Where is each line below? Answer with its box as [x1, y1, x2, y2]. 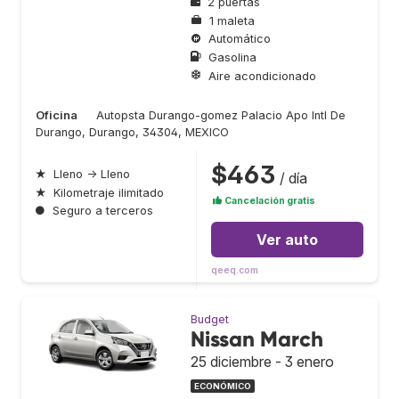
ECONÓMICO [194, 381, 251, 392]
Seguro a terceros [53, 204, 153, 218]
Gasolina [208, 51, 256, 64]
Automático [208, 32, 271, 46]
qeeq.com [211, 265, 258, 277]
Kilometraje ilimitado [53, 185, 164, 199]
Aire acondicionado [208, 69, 316, 83]
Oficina [36, 109, 77, 123]
